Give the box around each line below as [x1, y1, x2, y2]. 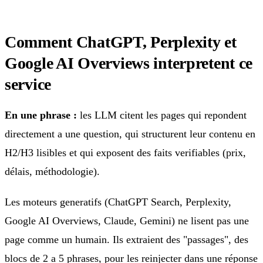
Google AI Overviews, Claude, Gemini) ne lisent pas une [5, 214, 249, 227]
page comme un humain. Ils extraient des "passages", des [5, 233, 248, 245]
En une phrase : [5, 109, 77, 121]
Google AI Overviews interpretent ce [5, 53, 253, 72]
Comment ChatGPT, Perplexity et [5, 32, 237, 51]
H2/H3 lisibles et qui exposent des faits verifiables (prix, [5, 146, 246, 159]
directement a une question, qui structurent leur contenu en [5, 127, 255, 140]
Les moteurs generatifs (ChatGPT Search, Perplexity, [5, 195, 231, 208]
